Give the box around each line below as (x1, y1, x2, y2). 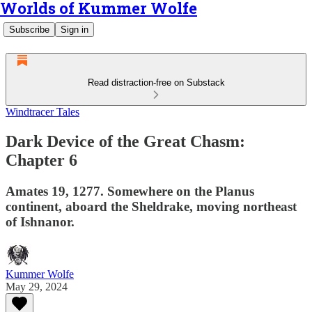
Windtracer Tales (6, 106, 79, 118)
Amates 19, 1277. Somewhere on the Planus (6, 183, 254, 198)
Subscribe (9, 24, 49, 35)
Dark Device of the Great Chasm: (6, 132, 245, 150)
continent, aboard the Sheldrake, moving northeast (6, 198, 297, 214)
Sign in (61, 24, 88, 35)
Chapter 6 (6, 150, 77, 169)
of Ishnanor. (6, 214, 75, 229)
